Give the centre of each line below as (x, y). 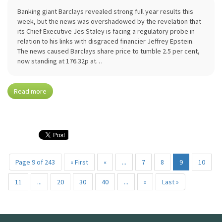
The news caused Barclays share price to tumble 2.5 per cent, (109, 51)
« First (79, 162)
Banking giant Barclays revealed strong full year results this (105, 11)
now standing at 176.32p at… (60, 61)
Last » (170, 182)
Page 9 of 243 (35, 162)
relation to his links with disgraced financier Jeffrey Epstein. (106, 41)
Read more (30, 91)
